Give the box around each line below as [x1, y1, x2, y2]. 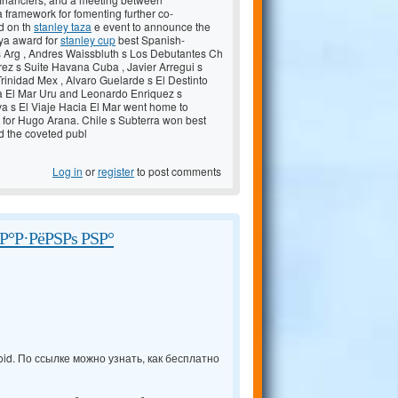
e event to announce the [92, 19, 211, 35]
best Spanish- [115, 32, 185, 48]
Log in [52, 163, 83, 179]
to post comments [134, 163, 221, 179]
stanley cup [60, 32, 115, 48]
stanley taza [34, 19, 92, 35]
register [98, 163, 134, 179]
